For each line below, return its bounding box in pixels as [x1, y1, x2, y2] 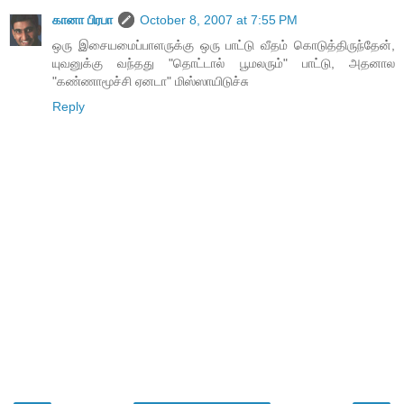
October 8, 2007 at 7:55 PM [140, 12, 298, 27]
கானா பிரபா [52, 12, 113, 27]
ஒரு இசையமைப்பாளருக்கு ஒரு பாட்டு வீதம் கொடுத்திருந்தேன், [52, 37, 395, 52]
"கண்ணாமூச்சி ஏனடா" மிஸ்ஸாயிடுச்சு [52, 73, 249, 88]
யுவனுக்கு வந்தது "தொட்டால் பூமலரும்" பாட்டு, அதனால [52, 55, 395, 70]
